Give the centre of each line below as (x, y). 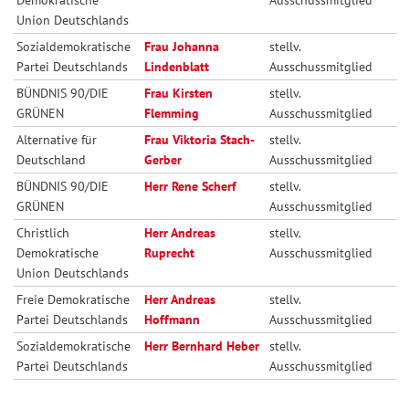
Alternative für (57, 139)
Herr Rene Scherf (191, 186)
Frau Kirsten (179, 93)
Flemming (172, 113)
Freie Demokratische (73, 299)
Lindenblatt (177, 66)
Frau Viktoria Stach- (200, 139)
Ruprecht (170, 252)
